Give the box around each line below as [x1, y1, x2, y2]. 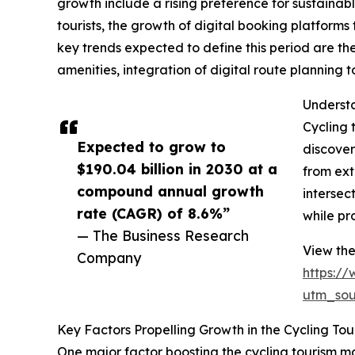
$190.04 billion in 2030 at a [77, 159, 277, 177]
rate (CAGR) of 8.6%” [77, 204, 230, 222]
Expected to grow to [77, 137, 226, 155]
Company [77, 248, 141, 266]
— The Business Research [77, 226, 249, 244]
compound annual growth [77, 181, 264, 200]
